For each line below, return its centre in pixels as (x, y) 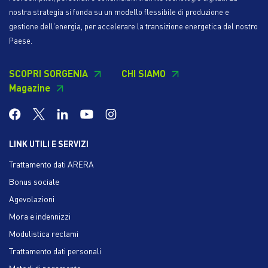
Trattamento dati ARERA (51, 164)
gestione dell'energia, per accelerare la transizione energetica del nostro (133, 26)
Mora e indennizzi (40, 216)
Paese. (21, 40)
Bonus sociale (34, 181)
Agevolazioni (32, 198)
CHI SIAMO (144, 73)
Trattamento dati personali (55, 250)
